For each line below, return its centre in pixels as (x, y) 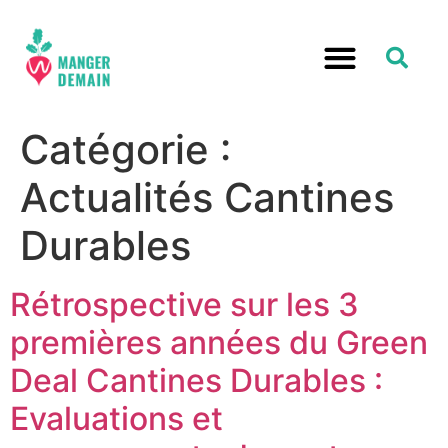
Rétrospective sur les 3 (184, 304)
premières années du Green (219, 342)
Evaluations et (116, 418)
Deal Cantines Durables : (196, 380)
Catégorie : (125, 149)
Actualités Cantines (207, 197)
